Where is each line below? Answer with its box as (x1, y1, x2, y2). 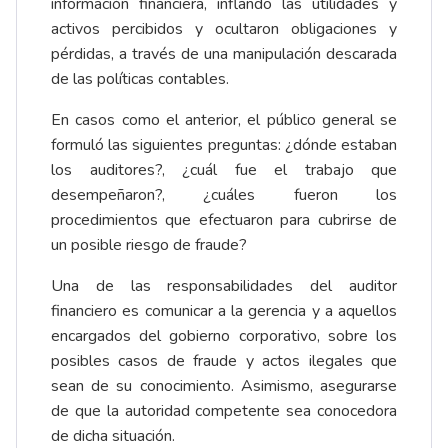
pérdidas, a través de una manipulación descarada (51, 43, 397, 66)
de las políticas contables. (51, 68, 229, 91)
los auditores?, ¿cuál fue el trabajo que (51, 159, 397, 182)
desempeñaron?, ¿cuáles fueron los (51, 184, 397, 207)
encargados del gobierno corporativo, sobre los (51, 325, 397, 348)
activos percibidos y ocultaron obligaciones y (51, 18, 397, 41)
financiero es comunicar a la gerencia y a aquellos (51, 300, 397, 323)
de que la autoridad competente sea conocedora (51, 400, 397, 423)
